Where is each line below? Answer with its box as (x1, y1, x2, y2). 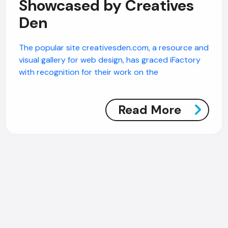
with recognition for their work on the (19, 67, 158, 77)
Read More (118, 102, 181, 118)
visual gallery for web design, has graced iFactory (19, 54, 201, 65)
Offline (18, 156, 41, 165)
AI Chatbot (14, 138, 61, 151)
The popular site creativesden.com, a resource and (19, 42, 209, 53)
